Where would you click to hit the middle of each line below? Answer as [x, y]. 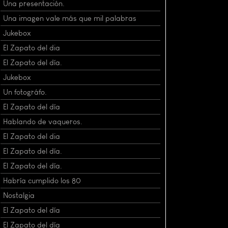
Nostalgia [19, 195]
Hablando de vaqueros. [43, 121]
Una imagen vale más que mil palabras [70, 18]
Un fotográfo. [25, 92]
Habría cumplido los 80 [42, 180]
